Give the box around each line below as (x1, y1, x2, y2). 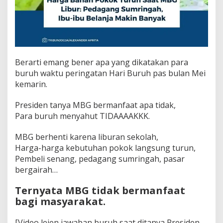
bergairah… (15, 164, 58, 176)
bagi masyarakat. (15, 195, 106, 209)
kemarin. (15, 79, 47, 90)
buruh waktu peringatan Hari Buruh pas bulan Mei (15, 68, 206, 79)
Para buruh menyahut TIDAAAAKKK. (15, 111, 150, 122)
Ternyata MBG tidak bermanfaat (15, 184, 185, 198)
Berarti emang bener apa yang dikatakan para (15, 57, 188, 68)
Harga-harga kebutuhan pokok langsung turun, (15, 142, 196, 154)
